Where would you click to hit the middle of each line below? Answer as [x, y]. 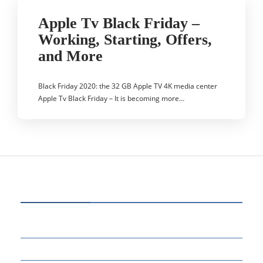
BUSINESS [47, 227]
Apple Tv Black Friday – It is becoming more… [111, 98]
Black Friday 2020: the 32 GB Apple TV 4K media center [128, 86]
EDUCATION [51, 249]
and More [70, 56]
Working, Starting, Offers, [125, 39]
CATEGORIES [55, 186]
